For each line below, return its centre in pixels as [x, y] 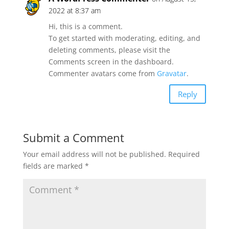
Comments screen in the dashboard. [111, 62]
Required [184, 154]
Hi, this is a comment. [85, 26]
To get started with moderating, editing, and [124, 38]
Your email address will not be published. [94, 154]
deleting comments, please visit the [109, 50]
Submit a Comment [73, 138]
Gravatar [171, 73]
